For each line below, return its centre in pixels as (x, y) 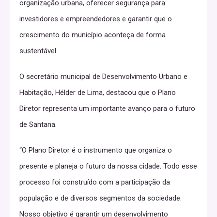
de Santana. (38, 125)
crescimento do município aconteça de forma (93, 35)
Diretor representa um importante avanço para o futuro (107, 109)
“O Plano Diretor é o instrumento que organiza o (96, 150)
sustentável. (39, 51)
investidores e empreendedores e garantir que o (96, 19)
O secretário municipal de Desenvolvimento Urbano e (103, 77)
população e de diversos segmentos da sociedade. (101, 198)
